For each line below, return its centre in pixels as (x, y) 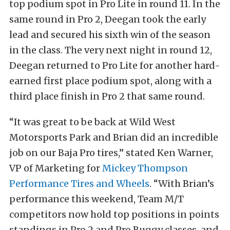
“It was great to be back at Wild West (92, 122)
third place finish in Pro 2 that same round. (107, 96)
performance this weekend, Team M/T (97, 199)
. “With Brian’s (182, 184)
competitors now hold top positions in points (114, 214)
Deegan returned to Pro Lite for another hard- (115, 65)
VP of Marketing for (56, 168)
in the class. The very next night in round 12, (111, 50)
